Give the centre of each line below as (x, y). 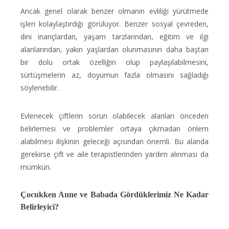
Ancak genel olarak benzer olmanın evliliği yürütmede (114, 11)
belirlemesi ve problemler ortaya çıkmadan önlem (114, 129)
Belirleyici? (40, 207)
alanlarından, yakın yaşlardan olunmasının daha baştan (114, 49)
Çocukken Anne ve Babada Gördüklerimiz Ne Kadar (114, 194)
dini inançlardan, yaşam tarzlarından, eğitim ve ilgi (114, 37)
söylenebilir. (40, 88)
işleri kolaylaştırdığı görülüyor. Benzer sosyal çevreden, (114, 24)
